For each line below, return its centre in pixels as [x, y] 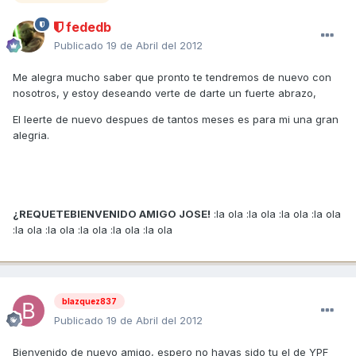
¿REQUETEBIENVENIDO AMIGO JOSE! [112, 213]
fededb [87, 27]
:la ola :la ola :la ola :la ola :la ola [93, 229]
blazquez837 [89, 302]
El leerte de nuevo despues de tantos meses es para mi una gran [176, 119]
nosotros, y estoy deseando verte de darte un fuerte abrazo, [164, 93]
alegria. [31, 135]
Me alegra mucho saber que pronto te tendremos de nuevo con [172, 77]
